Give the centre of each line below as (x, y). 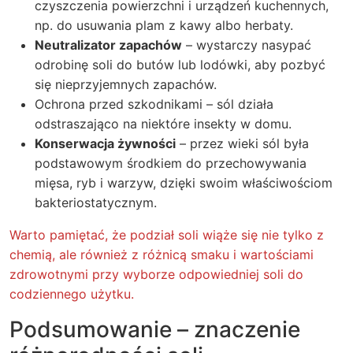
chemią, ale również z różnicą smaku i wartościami (162, 255)
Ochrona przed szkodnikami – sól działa (154, 104)
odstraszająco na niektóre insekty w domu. (163, 124)
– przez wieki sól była (242, 143)
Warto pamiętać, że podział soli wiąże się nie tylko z (167, 235)
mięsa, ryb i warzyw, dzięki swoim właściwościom (184, 183)
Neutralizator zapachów (108, 45)
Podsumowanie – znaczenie (155, 329)
